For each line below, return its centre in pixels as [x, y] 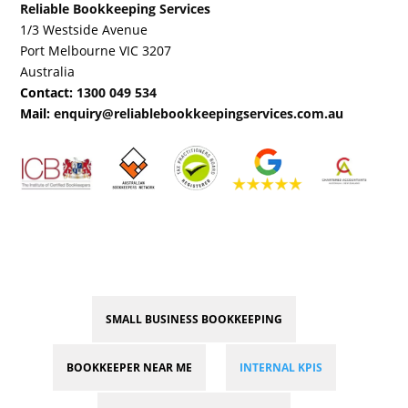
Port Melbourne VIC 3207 [96, 51]
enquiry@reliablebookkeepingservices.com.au [199, 114]
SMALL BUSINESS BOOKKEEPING [194, 319]
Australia [48, 72]
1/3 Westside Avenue [84, 30]
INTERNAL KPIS [280, 367]
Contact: [47, 93]
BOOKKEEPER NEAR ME [129, 367]
